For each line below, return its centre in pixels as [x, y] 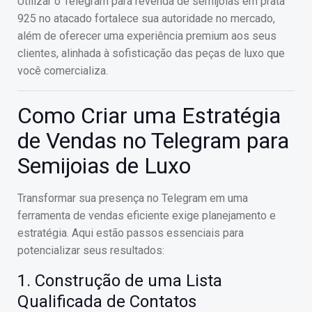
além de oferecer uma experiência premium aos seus [147, 36]
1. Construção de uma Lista [120, 281]
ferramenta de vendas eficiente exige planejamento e [147, 216]
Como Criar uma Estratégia [149, 116]
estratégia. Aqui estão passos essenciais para [131, 233]
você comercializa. [63, 71]
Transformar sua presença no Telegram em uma [133, 198]
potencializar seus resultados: [91, 250]
